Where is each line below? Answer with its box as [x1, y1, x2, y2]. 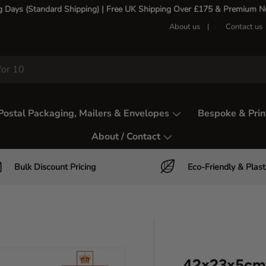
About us [169, 21, 200, 32]
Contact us [226, 21, 262, 32]
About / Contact [91, 130, 160, 143]
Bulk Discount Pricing [14, 160, 96, 173]
